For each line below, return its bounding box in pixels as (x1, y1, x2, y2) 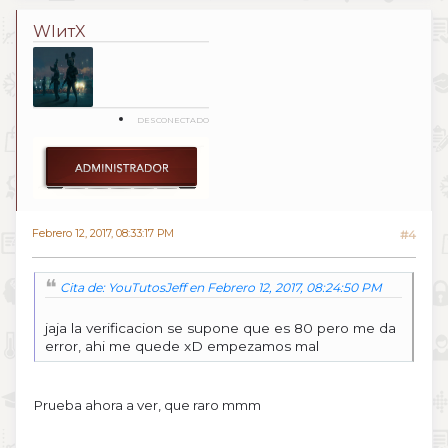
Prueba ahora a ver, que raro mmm (34, 397, 261, 414)
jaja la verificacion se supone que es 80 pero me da (45, 320, 396, 337)
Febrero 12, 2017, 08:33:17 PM (32, 227, 174, 241)
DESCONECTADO (137, 115, 209, 126)
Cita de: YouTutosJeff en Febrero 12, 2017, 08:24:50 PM (60, 279, 382, 295)
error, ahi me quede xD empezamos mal (45, 338, 319, 355)
